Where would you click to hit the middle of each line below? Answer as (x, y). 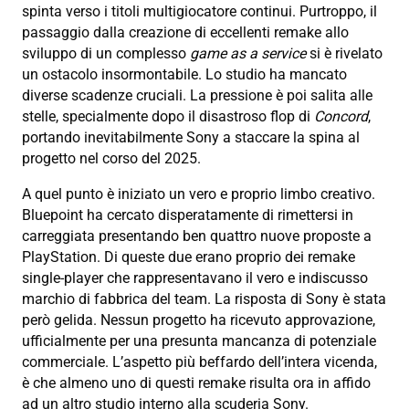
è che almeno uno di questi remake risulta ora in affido (196, 383)
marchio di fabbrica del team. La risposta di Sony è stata (204, 299)
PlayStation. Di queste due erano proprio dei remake (189, 257)
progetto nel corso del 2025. (111, 159)
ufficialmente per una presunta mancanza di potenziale (199, 341)
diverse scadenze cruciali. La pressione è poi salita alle (197, 96)
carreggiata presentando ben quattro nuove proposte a (197, 236)
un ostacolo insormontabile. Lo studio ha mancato (184, 75)
